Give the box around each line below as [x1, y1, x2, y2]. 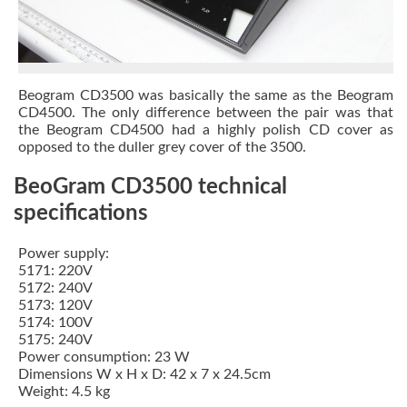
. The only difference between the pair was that [72, 105, 393, 121]
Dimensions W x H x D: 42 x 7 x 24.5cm [18, 367, 274, 382]
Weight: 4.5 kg [18, 384, 114, 400]
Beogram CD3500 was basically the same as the [18, 88, 337, 104]
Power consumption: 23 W [18, 350, 194, 365]
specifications [14, 203, 148, 225]
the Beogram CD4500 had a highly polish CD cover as [18, 123, 393, 138]
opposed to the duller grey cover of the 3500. [18, 140, 306, 155]
